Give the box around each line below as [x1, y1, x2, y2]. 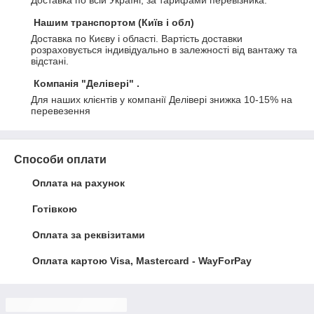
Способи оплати [14, 153, 107, 165]
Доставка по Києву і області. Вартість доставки [31, 33, 243, 44]
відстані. [31, 55, 69, 67]
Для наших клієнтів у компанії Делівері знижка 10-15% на [31, 94, 292, 105]
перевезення [31, 105, 90, 116]
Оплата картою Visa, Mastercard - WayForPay [32, 255, 252, 266]
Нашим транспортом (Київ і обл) [34, 17, 194, 28]
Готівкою [32, 203, 77, 214]
